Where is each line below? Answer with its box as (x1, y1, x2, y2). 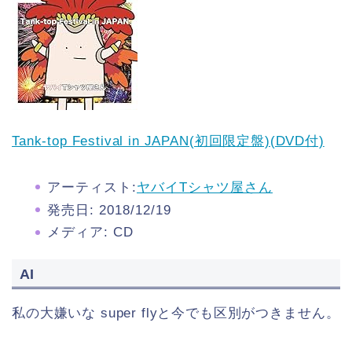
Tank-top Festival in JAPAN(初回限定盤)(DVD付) (12, 133, 324, 148)
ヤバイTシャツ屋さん (137, 179, 273, 195)
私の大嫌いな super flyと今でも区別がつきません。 (12, 305, 340, 321)
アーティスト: (47, 179, 137, 195)
